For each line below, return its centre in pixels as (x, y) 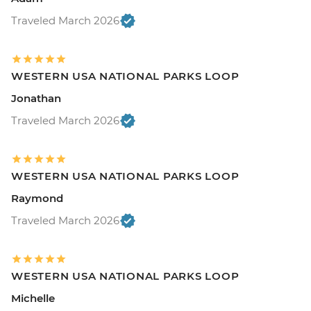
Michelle (33, 298)
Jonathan (36, 98)
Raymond (37, 198)
